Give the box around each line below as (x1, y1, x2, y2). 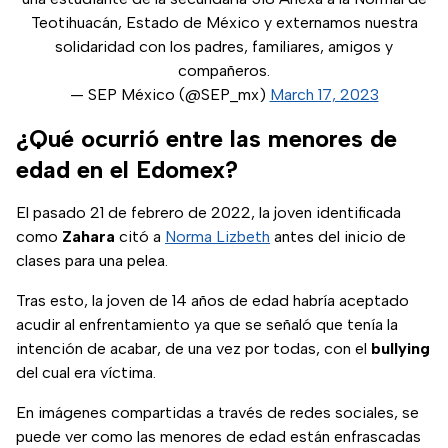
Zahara (62, 227, 115, 247)
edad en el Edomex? (16, 155, 238, 185)
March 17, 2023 (269, 85, 379, 105)
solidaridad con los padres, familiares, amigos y (55, 37, 393, 57)
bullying (371, 339, 430, 359)
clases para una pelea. (16, 251, 168, 271)
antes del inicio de (270, 227, 406, 247)
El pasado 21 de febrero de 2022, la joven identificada (16, 203, 401, 223)
